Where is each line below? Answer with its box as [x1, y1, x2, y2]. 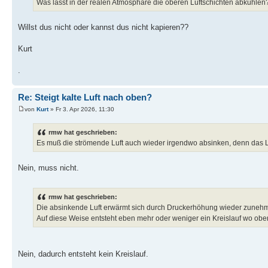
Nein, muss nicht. [18, 163, 79, 173]
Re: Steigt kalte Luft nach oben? [18, 92, 152, 103]
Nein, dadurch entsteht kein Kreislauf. [18, 249, 148, 259]
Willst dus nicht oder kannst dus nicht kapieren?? [18, 23, 188, 32]
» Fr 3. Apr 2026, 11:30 [48, 105, 114, 112]
